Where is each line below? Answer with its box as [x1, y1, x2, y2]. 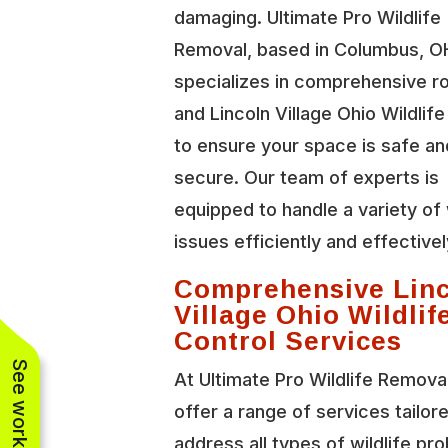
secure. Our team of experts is [174, 166, 440, 188]
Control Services [174, 315, 403, 365]
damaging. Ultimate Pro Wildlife [174, 6, 442, 28]
